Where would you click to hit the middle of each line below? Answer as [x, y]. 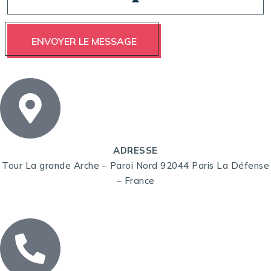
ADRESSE [135, 151]
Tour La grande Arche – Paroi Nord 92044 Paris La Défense [135, 166]
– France [135, 181]
